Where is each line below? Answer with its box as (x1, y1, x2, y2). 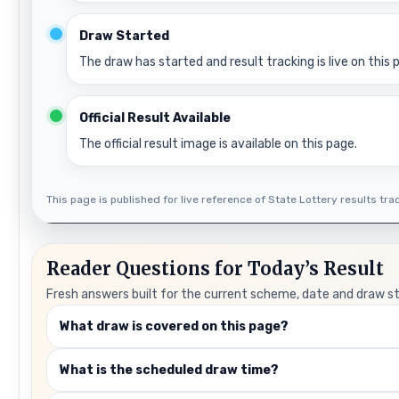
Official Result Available (79, 110, 232, 126)
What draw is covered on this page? (60, 318, 289, 334)
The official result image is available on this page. (79, 135, 358, 151)
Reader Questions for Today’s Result (46, 256, 385, 280)
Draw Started (79, 28, 170, 44)
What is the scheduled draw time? (60, 362, 280, 378)
